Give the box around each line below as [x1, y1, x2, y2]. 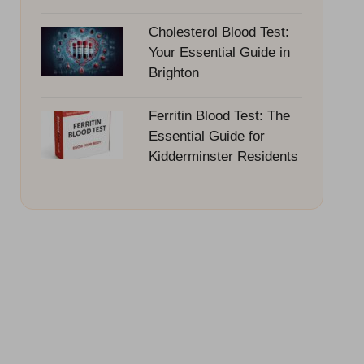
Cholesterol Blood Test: [148, 24, 289, 40]
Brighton [148, 64, 199, 80]
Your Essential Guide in [148, 44, 290, 60]
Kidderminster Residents [148, 148, 298, 164]
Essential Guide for [148, 128, 265, 144]
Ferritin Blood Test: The [148, 107, 290, 123]
